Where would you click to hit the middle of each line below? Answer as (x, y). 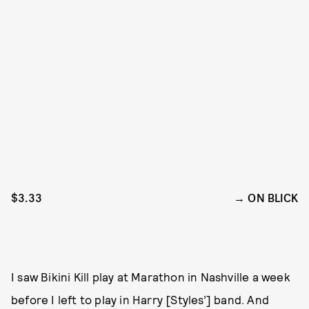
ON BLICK (273, 198)
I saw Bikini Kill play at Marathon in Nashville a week (151, 276)
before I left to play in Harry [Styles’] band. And (140, 299)
